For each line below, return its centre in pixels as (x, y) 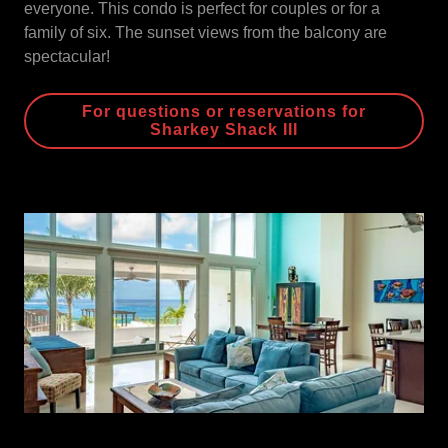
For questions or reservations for (224, 111)
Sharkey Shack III (224, 129)
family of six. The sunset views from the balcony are (205, 32)
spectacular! (67, 56)
